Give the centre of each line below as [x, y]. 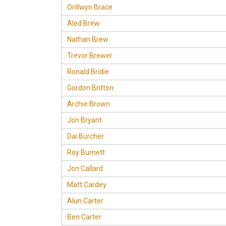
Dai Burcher [86, 136]
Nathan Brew [88, 39]
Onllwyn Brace [90, 7]
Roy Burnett [86, 152]
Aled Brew [83, 23]
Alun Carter [85, 201]
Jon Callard [85, 168]
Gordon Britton [90, 88]
